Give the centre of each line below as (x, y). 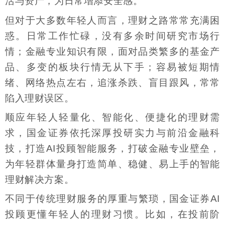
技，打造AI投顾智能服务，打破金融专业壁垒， (113, 148)
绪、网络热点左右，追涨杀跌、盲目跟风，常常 (113, 82)
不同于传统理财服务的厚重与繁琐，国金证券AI (113, 198)
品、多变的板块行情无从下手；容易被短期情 (113, 67)
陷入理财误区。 (40, 98)
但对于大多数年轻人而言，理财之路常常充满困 (113, 20)
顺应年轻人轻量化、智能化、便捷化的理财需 (113, 117)
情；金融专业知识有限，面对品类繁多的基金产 (113, 51)
